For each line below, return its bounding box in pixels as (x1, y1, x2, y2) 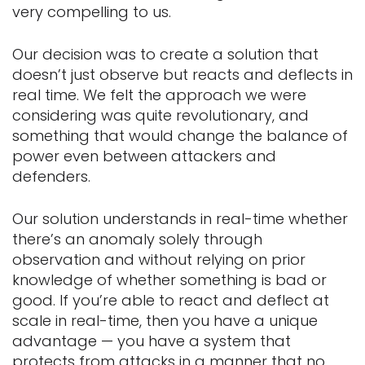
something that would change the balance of (12, 125, 348, 146)
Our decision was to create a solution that (12, 43, 319, 64)
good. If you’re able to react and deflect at (12, 289, 329, 310)
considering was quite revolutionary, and (12, 104, 309, 125)
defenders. (12, 165, 90, 187)
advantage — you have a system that (12, 330, 291, 351)
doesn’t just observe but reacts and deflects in (12, 64, 353, 85)
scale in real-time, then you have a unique (12, 310, 318, 331)
